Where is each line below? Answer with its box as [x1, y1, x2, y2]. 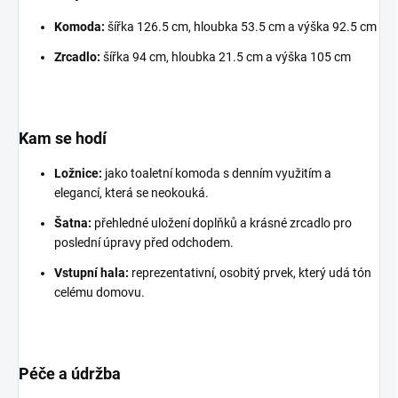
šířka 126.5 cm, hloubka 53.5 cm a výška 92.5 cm [105, 20, 377, 34]
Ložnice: [54, 166, 105, 180]
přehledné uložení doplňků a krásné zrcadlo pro [92, 216, 352, 230]
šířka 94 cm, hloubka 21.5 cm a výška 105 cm [100, 50, 351, 64]
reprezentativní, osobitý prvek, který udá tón [129, 266, 371, 280]
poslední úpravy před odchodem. [54, 235, 234, 250]
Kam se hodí [19, 129, 107, 147]
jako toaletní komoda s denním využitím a [105, 166, 331, 180]
